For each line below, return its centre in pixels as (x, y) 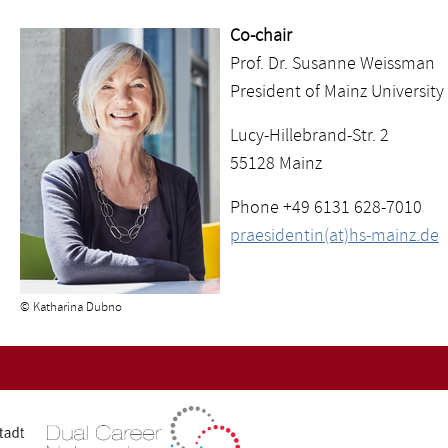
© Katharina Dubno (71, 306)
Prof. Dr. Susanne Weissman (332, 63)
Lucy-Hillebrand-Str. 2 (309, 135)
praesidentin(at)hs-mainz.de (334, 235)
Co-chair (261, 35)
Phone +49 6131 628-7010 (326, 207)
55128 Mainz (276, 163)
